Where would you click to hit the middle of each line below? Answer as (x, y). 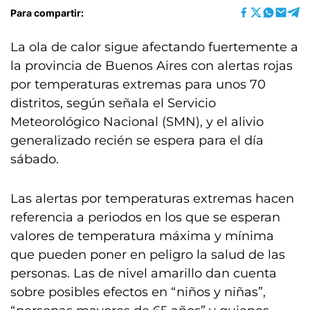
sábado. (38, 159)
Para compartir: (47, 12)
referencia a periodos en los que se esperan (145, 217)
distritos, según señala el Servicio (113, 103)
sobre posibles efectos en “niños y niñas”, (138, 292)
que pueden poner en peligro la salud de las (148, 255)
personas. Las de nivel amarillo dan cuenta (144, 273)
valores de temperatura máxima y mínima (142, 236)
